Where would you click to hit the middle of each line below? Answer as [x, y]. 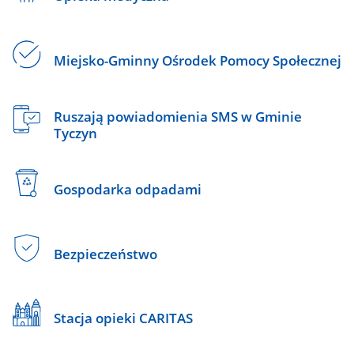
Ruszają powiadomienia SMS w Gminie [177, 116]
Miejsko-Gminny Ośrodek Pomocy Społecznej [197, 60]
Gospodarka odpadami [127, 190]
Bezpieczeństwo [105, 254]
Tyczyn [75, 133]
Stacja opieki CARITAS [123, 318]
